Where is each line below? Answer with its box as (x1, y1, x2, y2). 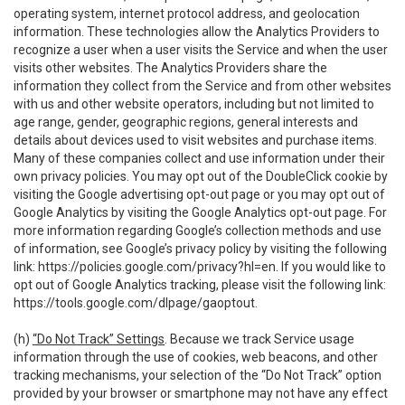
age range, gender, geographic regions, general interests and (14, 115, 358, 129)
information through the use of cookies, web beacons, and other (14, 350, 378, 364)
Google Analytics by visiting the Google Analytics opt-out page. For (14, 205, 387, 220)
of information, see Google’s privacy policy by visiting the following (14, 241, 387, 256)
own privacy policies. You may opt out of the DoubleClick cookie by (14, 169, 388, 184)
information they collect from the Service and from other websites (14, 79, 391, 93)
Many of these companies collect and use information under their (14, 151, 385, 165)
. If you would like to (276, 259, 386, 274)
